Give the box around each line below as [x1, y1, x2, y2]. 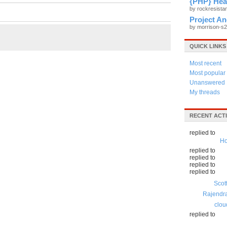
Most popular [190, 69, 225, 77]
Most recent [190, 60, 221, 67]
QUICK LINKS [190, 43, 226, 49]
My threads [190, 89, 220, 96]
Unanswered [190, 79, 225, 86]
